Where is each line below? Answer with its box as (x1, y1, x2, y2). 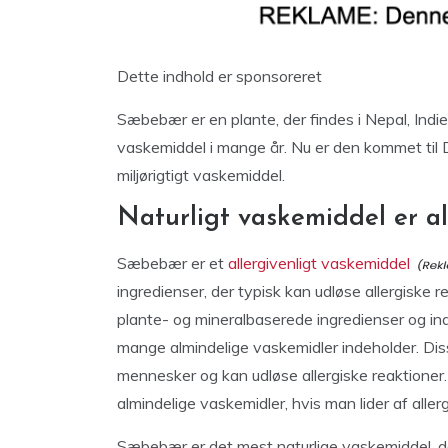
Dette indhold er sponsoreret (117, 66, 322, 86)
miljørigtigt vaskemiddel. (117, 165, 285, 185)
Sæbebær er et (117, 253, 228, 273)
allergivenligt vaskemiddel (228, 253, 410, 273)
